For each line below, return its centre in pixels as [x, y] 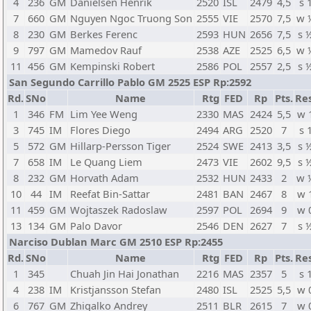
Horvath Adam [104, 178]
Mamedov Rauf [106, 50]
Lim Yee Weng [104, 114]
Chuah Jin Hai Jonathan [125, 274]
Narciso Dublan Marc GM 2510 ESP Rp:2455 [116, 242]
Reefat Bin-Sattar [110, 194]
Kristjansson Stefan [116, 289]
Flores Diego [100, 130]
